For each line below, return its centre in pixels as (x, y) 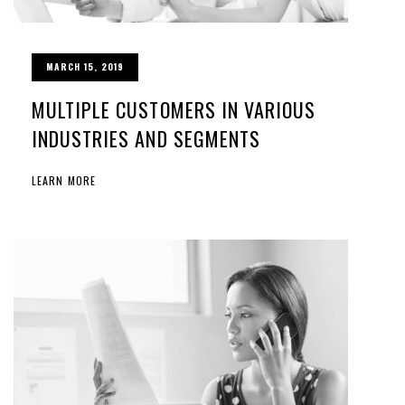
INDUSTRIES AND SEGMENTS (146, 139)
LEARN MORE (64, 181)
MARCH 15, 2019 (85, 67)
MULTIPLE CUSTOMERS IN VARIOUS (174, 110)
